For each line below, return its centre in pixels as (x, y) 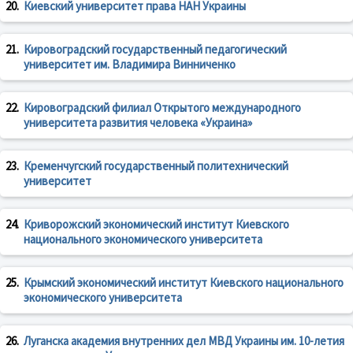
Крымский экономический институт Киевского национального (184, 283)
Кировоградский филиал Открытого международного (162, 108)
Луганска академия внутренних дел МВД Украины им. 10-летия (184, 341)
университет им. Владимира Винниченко (130, 65)
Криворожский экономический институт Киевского (156, 225)
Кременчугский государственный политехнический (156, 166)
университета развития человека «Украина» (138, 123)
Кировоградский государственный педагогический (155, 50)
